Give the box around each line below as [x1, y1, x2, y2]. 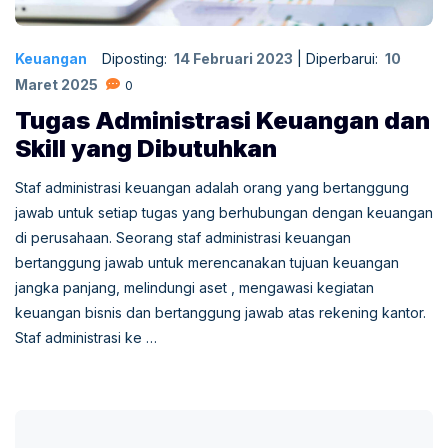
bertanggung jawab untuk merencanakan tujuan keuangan [15, 254, 399, 272]
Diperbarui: [306, 50, 382, 68]
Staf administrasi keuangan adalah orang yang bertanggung [15, 179, 409, 197]
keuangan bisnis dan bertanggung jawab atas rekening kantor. [15, 304, 430, 322]
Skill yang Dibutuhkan [15, 134, 277, 164]
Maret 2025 [15, 76, 98, 94]
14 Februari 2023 [174, 50, 293, 68]
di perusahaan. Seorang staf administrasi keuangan [15, 229, 351, 247]
